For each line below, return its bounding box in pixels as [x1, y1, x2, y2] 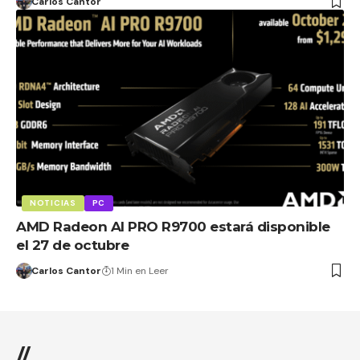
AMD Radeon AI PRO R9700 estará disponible [16, 218, 330, 235]
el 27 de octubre [16, 236, 129, 253]
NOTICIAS [30, 197, 76, 208]
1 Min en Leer [110, 264, 169, 277]
